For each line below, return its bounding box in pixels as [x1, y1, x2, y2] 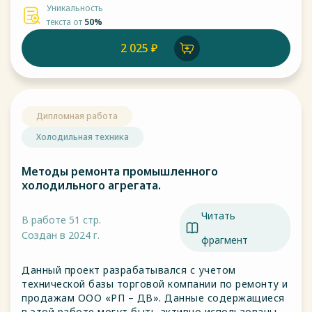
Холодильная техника [36, 131, 129, 143]
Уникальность [47, 2, 103, 14]
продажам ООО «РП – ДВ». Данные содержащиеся [22, 291, 285, 304]
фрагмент [201, 233, 248, 247]
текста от [47, 16, 84, 28]
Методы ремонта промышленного [22, 164, 218, 179]
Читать [201, 209, 235, 222]
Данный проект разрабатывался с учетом [22, 263, 236, 276]
